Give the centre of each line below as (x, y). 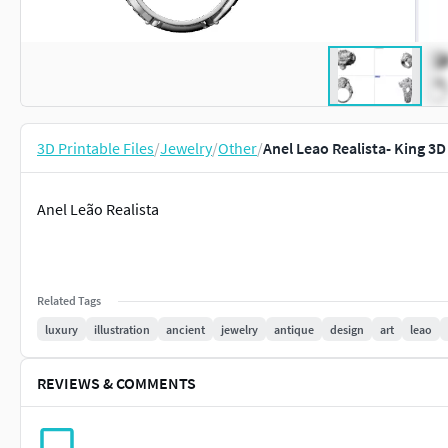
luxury (61, 329)
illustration (122, 329)
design (347, 329)
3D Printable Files (95, 148)
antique (294, 329)
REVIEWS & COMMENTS (116, 382)
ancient (185, 329)
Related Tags (69, 300)
